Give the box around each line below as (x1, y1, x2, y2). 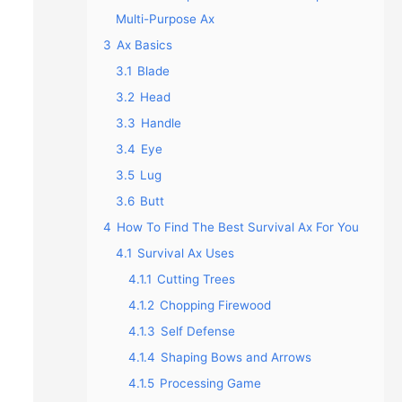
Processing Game (159, 376, 261, 390)
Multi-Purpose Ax (115, 12, 214, 26)
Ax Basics (116, 38, 172, 52)
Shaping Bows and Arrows (160, 350, 311, 364)
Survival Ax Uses (136, 246, 234, 260)
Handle (140, 116, 181, 130)
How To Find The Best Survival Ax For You (116, 220, 359, 234)
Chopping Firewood (159, 298, 271, 312)
